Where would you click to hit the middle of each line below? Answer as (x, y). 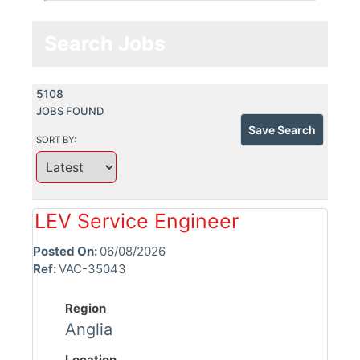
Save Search (282, 129)
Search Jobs (105, 44)
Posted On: (66, 251)
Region (86, 308)
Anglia (89, 329)
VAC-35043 (92, 268)
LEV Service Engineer (137, 221)
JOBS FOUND (70, 110)
